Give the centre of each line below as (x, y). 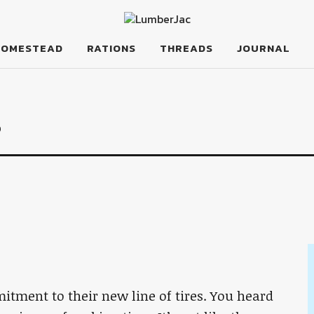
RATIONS (111, 48)
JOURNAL (263, 48)
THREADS (186, 48)
